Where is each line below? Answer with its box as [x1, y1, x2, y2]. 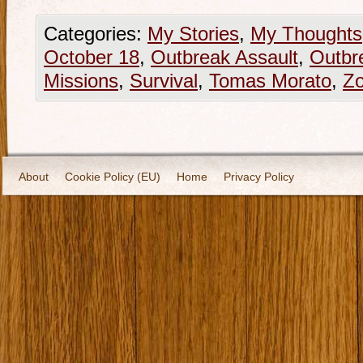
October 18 [44, 47, 139, 68]
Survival [130, 70, 198, 92]
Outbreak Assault [151, 47, 298, 68]
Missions [44, 70, 118, 92]
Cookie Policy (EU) [65, 170, 160, 183]
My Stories [147, 23, 239, 45]
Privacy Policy [224, 170, 294, 183]
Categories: [44, 23, 147, 45]
